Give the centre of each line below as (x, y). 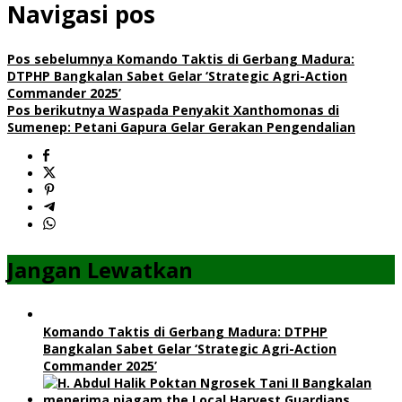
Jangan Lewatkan (100, 269)
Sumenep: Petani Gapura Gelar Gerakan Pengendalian (181, 127)
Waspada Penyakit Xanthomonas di (222, 109)
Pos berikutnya (56, 109)
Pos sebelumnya (60, 58)
